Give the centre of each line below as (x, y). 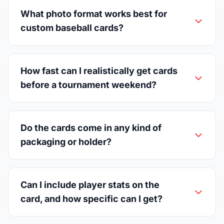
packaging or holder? (66, 141)
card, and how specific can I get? (91, 198)
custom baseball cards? (72, 27)
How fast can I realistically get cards (99, 70)
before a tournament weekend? (88, 84)
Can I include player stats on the (90, 184)
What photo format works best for (94, 13)
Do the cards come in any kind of (91, 127)
